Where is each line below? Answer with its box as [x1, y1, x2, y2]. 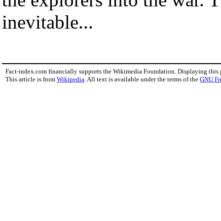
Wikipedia [57, 75, 84, 83]
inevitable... [2, 11, 93, 33]
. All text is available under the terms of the [84, 75, 200, 83]
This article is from [5, 75, 57, 83]
